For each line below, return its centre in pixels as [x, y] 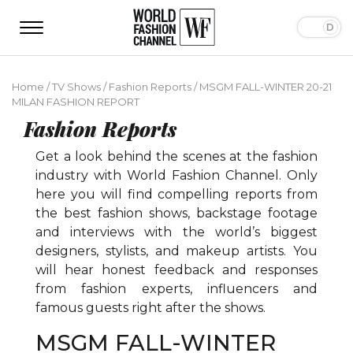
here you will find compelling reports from [176, 194]
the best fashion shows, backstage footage [176, 213]
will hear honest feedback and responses [176, 269]
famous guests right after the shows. [150, 307]
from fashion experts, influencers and [176, 288]
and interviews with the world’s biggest [176, 232]
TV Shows [76, 86]
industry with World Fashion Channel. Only [176, 175]
